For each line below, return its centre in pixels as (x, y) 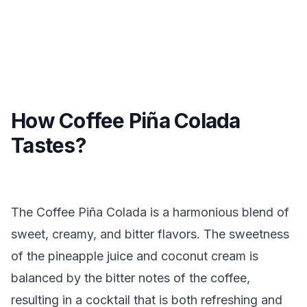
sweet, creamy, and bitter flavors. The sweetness (150, 234)
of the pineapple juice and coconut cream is (135, 256)
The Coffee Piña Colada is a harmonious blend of (150, 212)
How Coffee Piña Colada (126, 121)
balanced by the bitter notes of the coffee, (131, 278)
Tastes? (48, 145)
